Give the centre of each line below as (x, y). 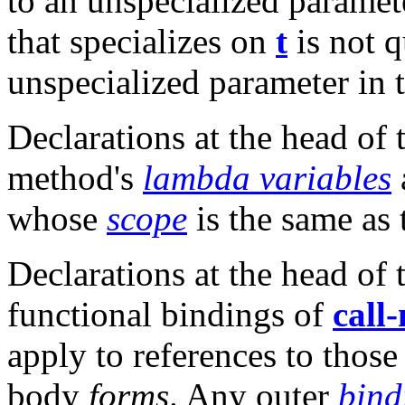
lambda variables (267, 178)
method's (75, 178)
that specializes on (141, 42)
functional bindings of (170, 315)
